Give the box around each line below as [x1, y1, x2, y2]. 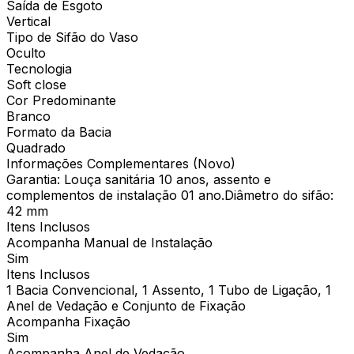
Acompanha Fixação [6, 313, 130, 330]
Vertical [6, 13, 51, 29]
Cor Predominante [6, 92, 116, 108]
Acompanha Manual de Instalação [6, 234, 213, 250]
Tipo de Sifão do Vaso [6, 28, 138, 45]
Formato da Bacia [6, 123, 111, 140]
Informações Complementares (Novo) [6, 155, 235, 171]
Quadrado [6, 139, 66, 156]
